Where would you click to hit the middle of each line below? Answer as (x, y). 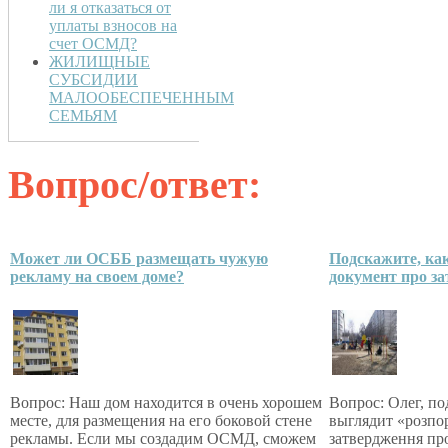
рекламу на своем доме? (97, 276)
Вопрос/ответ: (134, 184)
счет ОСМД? (93, 44)
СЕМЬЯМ (83, 116)
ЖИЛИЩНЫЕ (99, 62)
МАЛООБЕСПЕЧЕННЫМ (141, 98)
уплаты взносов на (113, 26)
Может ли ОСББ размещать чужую (139, 258)
